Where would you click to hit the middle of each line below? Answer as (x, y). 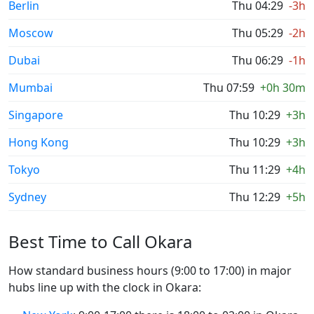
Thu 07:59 (229, 88)
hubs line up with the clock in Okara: (105, 287)
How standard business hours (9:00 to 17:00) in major (150, 271)
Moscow (31, 33)
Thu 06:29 (258, 60)
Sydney (27, 197)
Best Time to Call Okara (100, 241)
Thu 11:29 (255, 170)
